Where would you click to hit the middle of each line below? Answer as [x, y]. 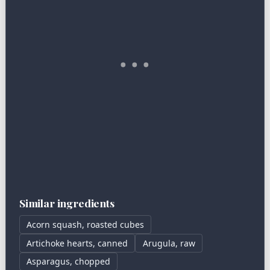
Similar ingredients [67, 202]
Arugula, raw [169, 243]
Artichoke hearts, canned [77, 243]
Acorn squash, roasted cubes [86, 225]
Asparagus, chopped [69, 262]
